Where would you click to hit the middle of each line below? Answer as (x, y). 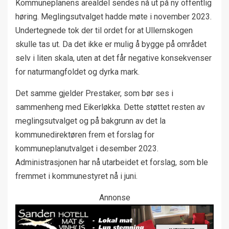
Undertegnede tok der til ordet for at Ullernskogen (104, 30)
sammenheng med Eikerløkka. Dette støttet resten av (110, 107)
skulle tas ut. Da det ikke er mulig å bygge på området (111, 44)
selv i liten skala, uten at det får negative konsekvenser (113, 58)
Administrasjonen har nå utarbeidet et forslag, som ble (112, 162)
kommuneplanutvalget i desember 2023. (87, 148)
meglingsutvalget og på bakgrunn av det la (90, 121)
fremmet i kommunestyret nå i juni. (76, 176)
